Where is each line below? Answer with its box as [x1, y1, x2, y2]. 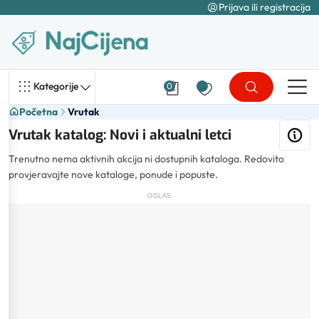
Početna [19, 105, 58, 118]
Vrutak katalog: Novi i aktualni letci [9, 126, 231, 145]
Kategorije [33, 80, 78, 93]
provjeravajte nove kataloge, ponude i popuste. [9, 167, 218, 181]
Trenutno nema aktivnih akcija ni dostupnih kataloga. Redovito [9, 152, 284, 165]
